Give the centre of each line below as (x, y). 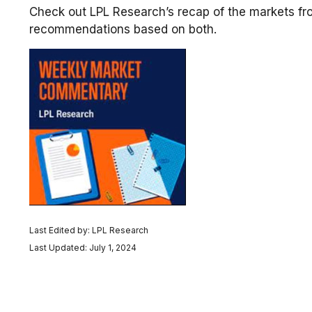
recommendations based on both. (123, 30)
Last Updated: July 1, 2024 (83, 248)
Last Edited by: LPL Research (89, 231)
